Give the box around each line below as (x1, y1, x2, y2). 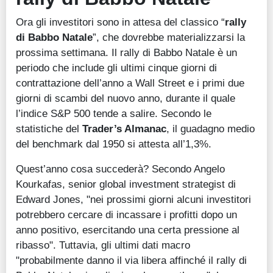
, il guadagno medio (166, 122, 255, 135)
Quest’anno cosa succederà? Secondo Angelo (16, 163, 225, 175)
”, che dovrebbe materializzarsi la (93, 31, 245, 44)
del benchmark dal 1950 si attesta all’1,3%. (16, 138, 211, 151)
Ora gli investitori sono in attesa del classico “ (16, 16, 225, 29)
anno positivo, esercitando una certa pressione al (16, 224, 239, 236)
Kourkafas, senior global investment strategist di (16, 178, 236, 191)
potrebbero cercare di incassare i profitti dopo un (16, 208, 237, 221)
